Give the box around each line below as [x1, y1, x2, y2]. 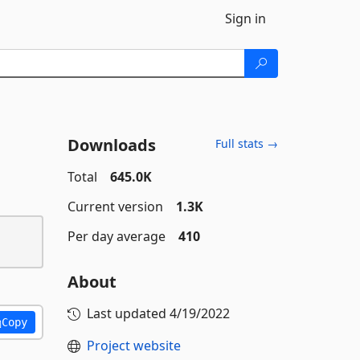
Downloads [67, 134, 156, 156]
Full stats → [215, 136, 278, 151]
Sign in [225, 10, 266, 27]
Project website [86, 337, 181, 354]
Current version [67, 198, 163, 215]
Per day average [67, 227, 166, 245]
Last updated [86, 305, 170, 322]
